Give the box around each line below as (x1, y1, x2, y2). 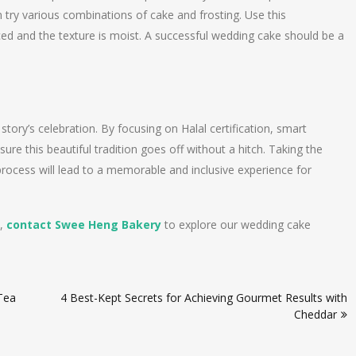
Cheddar (294, 306, 337, 322)
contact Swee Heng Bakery (6, 216, 161, 232)
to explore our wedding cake (161, 216, 311, 232)
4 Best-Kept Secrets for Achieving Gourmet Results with (60, 289, 347, 305)
